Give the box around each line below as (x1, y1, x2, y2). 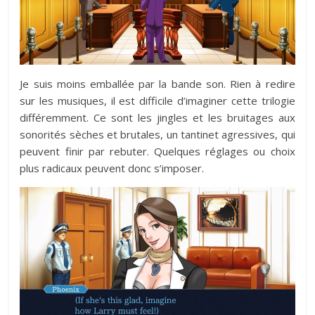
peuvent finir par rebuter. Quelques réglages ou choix (20, 143, 295, 158)
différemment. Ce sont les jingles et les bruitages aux (20, 110, 295, 124)
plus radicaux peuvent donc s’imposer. (20, 160, 205, 175)
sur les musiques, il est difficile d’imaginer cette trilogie (20, 93, 295, 108)
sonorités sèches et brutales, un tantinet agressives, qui (20, 127, 295, 141)
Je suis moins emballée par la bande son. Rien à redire (20, 76, 295, 91)
